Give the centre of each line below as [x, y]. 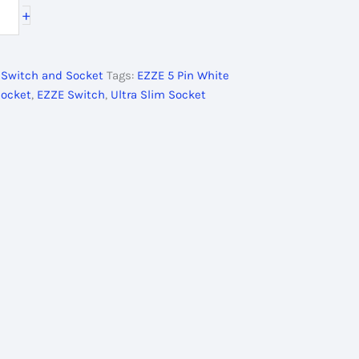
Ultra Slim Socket [159, 95]
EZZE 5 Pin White [184, 75]
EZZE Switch [71, 95]
